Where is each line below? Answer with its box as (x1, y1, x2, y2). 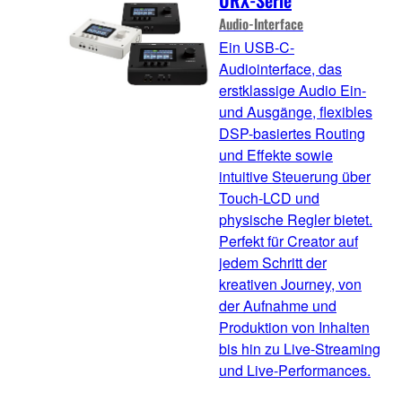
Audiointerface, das (219, 58, 342, 80)
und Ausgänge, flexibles (219, 101, 372, 123)
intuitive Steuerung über (219, 166, 371, 188)
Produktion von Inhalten (219, 317, 370, 338)
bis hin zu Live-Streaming (219, 338, 380, 360)
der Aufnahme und (219, 295, 336, 317)
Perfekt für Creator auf (219, 231, 358, 252)
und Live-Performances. (219, 360, 371, 381)
